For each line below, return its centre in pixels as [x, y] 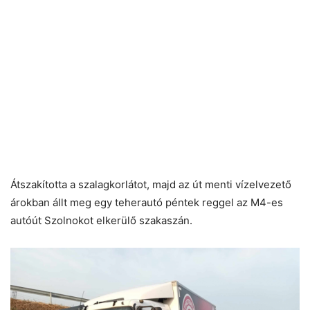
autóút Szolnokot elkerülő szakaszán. [101, 220]
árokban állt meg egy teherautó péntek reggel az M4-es [147, 202]
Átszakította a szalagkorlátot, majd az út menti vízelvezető [151, 184]
